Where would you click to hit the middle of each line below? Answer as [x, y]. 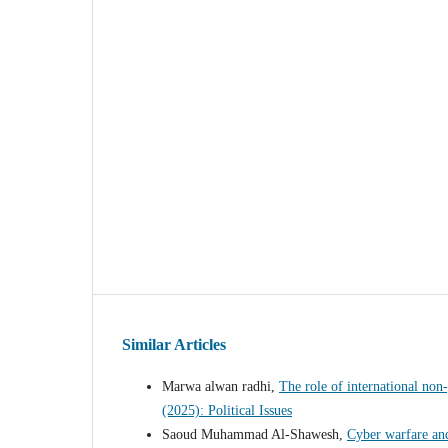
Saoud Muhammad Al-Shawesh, [254, 435]
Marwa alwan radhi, [220, 387]
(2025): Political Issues [227, 411]
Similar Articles [174, 345]
